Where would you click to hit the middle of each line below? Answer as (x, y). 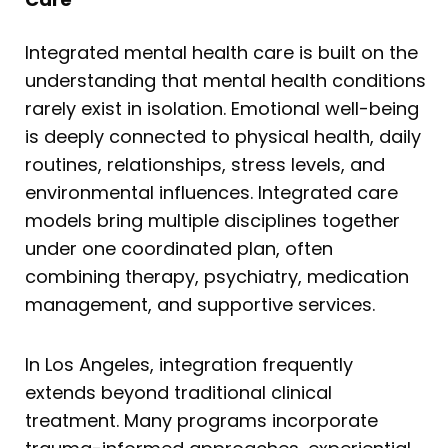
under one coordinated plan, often (179, 249)
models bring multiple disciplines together (212, 221)
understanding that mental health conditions (225, 81)
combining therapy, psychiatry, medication (217, 277)
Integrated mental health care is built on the (221, 53)
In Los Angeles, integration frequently (189, 364)
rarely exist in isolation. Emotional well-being (222, 109)
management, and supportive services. (200, 305)
